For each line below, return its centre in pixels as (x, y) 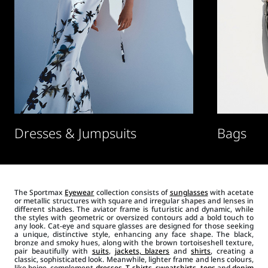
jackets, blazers (142, 251)
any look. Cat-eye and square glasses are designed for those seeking (134, 226)
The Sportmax (39, 192)
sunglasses (189, 192)
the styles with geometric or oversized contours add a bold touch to (134, 217)
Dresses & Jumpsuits (75, 133)
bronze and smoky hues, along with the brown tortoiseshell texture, (134, 242)
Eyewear (80, 192)
